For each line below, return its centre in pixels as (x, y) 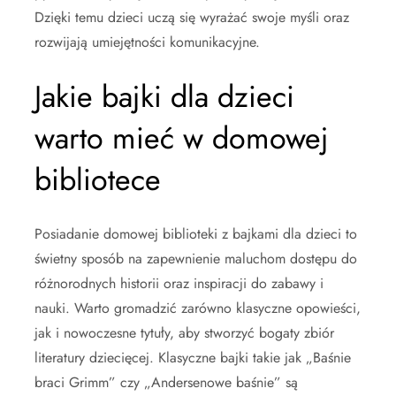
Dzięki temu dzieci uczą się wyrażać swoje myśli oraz (192, 17)
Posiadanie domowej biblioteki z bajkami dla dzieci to (196, 233)
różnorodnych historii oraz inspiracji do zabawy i (179, 283)
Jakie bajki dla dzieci (164, 96)
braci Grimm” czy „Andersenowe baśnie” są (166, 382)
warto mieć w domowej (182, 138)
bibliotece (98, 179)
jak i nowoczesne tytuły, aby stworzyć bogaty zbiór (184, 332)
